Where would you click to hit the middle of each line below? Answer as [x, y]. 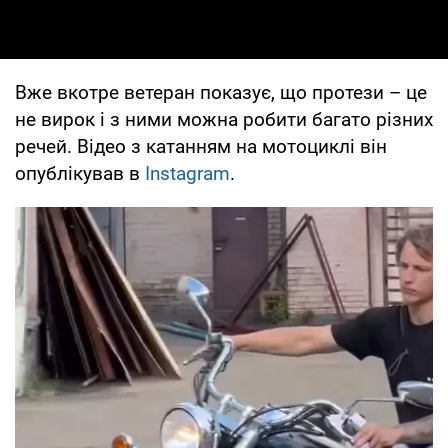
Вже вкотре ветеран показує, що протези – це [221, 92]
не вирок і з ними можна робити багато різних [224, 119]
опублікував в [80, 173]
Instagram [187, 173]
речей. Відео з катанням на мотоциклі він [201, 146]
